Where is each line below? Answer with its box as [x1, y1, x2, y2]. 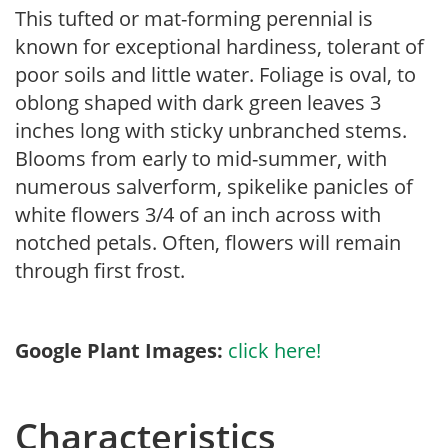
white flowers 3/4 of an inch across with [15, 201, 381, 228]
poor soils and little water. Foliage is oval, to [15, 61, 416, 88]
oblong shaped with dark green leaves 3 [15, 89, 381, 116]
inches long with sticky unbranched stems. [15, 117, 407, 144]
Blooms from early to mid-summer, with [15, 145, 387, 172]
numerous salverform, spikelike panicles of [15, 173, 413, 200]
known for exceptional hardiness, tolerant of [15, 33, 424, 60]
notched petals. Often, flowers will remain [15, 229, 401, 256]
